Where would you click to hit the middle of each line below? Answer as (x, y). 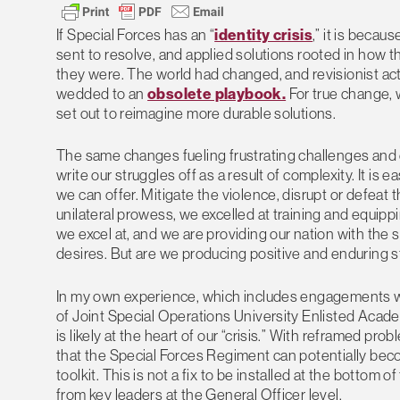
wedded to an (102, 93)
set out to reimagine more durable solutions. (196, 112)
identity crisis (264, 34)
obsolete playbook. (217, 93)
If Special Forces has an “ (136, 34)
